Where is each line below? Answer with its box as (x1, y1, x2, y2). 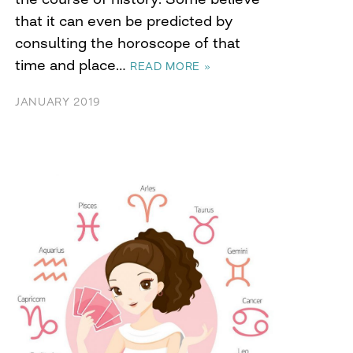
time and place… (15, 56, 130, 74)
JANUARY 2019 (15, 95, 101, 109)
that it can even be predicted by (15, 12, 233, 30)
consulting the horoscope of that (15, 34, 240, 52)
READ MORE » (130, 60, 211, 73)
